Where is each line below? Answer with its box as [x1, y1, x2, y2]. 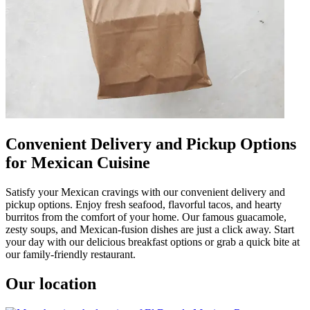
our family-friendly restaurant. [6, 248, 136, 260]
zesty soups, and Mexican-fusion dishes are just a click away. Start [6, 223, 294, 235]
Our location [6, 274, 96, 293]
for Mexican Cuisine [6, 153, 150, 172]
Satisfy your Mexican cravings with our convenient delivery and [6, 185, 285, 198]
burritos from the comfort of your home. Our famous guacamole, [6, 210, 286, 223]
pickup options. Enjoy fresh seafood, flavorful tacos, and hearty [6, 198, 282, 210]
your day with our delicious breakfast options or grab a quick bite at [6, 235, 300, 248]
